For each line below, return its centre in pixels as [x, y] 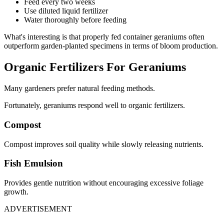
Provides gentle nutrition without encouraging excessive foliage [104, 183]
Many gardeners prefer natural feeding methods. [79, 88]
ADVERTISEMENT [38, 209]
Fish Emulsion [33, 163]
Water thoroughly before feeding [75, 20]
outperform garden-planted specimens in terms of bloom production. [111, 46]
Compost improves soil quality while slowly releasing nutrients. [104, 144]
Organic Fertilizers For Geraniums [95, 67]
